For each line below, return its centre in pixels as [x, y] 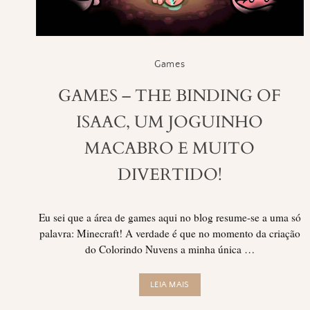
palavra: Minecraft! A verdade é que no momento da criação [170, 233]
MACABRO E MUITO [170, 148]
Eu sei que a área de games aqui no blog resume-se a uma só [170, 217]
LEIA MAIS [170, 285]
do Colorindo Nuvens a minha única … [170, 249]
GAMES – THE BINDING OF [170, 96]
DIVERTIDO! [170, 175]
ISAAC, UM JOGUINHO [170, 122]
